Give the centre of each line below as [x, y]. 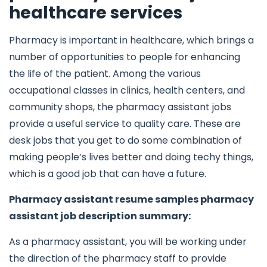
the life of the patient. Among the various [105, 74]
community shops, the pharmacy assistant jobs [120, 107]
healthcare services [96, 13]
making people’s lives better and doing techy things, [131, 157]
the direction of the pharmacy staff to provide [118, 258]
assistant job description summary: [100, 216]
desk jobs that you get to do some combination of [125, 140]
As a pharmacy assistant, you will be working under [128, 242]
